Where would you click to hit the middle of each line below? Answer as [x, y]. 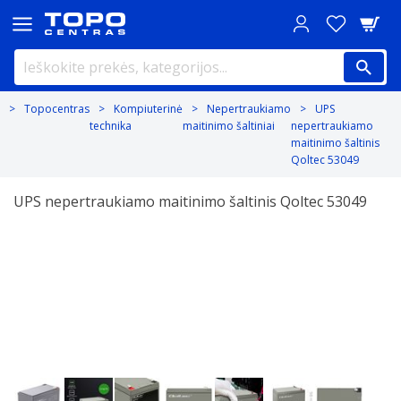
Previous [43, 250]
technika [111, 126]
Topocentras [57, 109]
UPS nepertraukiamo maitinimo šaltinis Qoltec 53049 [190, 201]
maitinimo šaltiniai [229, 126]
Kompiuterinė [148, 109]
